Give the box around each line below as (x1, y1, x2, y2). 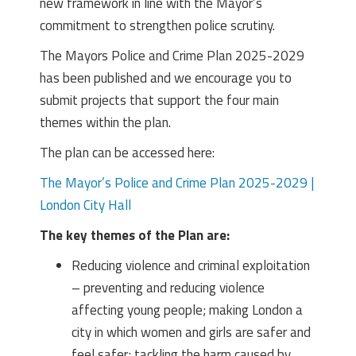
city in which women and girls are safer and (72, 321, 311, 342)
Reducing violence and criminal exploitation (72, 254, 310, 276)
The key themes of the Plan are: (40, 224, 230, 246)
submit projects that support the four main (40, 89, 279, 110)
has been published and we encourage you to (40, 67, 292, 88)
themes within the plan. (40, 111, 171, 133)
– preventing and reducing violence (72, 277, 265, 298)
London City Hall (40, 194, 131, 215)
